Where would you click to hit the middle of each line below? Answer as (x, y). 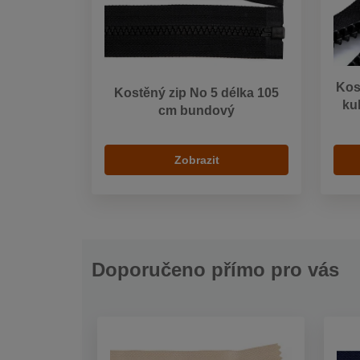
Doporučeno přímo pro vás (215, 269)
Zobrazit (196, 160)
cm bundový (196, 110)
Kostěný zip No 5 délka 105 (196, 92)
